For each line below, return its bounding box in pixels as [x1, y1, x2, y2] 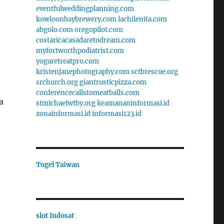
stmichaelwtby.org [35, 98, 95, 107]
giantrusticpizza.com [79, 77, 146, 86]
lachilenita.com [117, 14, 167, 23]
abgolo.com [35, 25, 73, 34]
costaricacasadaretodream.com [35, 35, 135, 44]
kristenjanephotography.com [35, 67, 129, 76]
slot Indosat [35, 211, 74, 220]
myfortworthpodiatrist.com [35, 46, 124, 55]
